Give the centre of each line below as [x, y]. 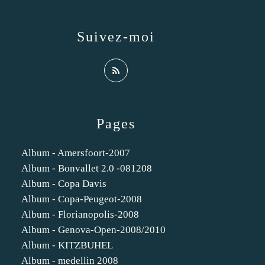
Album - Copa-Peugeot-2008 [82, 199]
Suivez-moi [116, 37]
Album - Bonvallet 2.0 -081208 [87, 168]
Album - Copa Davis [64, 184]
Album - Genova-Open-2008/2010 [93, 230]
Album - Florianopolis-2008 [80, 214]
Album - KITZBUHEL [67, 245]
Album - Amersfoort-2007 [76, 153]
